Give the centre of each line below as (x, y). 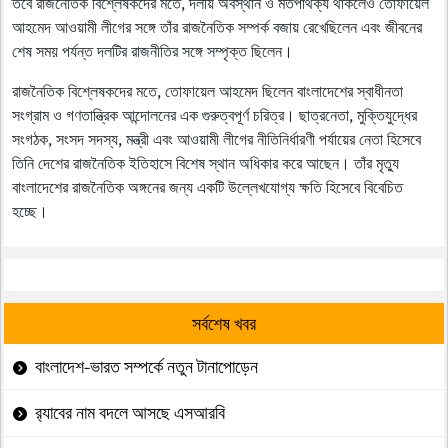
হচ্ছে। (30, 210)
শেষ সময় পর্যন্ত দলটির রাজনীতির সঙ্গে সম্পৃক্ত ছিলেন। (152, 50)
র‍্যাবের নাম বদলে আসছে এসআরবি (130, 413)
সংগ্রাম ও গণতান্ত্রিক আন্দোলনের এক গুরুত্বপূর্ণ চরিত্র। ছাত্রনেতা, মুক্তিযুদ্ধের (214, 114)
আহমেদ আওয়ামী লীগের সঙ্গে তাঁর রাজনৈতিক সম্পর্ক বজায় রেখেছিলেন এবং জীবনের (217, 26)
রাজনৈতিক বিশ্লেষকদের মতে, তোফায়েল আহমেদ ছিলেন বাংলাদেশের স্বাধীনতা (207, 90)
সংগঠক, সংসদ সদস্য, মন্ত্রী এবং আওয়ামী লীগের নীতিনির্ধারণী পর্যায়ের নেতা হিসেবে (216, 138)
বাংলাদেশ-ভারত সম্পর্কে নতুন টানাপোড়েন (147, 366)
